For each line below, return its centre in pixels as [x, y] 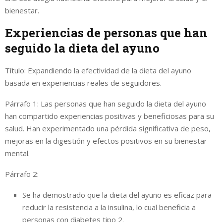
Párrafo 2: [22, 174]
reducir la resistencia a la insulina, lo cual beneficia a [109, 207]
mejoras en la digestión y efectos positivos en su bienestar [106, 140]
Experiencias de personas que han [106, 32]
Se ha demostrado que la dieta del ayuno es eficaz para [117, 194]
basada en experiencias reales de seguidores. [83, 83]
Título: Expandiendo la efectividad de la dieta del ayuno [98, 70]
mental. [17, 153]
